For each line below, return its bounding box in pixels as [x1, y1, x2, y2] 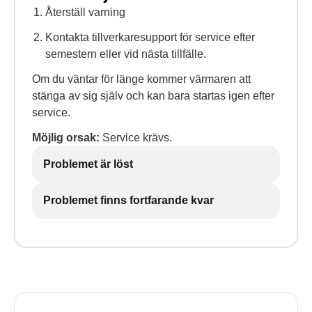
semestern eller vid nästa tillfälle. [45, 48, 207, 60]
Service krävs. [100, 132, 172, 143]
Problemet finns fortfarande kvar [43, 194, 214, 206]
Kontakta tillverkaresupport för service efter [45, 31, 256, 43]
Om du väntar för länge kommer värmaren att [32, 73, 251, 85]
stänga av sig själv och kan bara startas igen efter [32, 90, 274, 102]
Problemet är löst [43, 158, 133, 170]
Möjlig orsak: [32, 132, 100, 143]
